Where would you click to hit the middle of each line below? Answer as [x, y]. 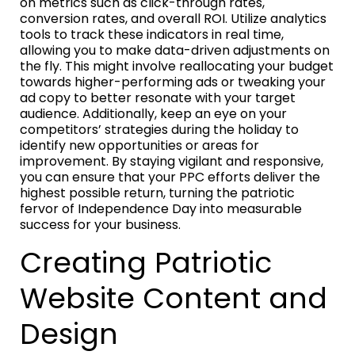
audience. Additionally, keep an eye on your [153, 114]
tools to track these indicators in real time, [152, 35]
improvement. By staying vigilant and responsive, [172, 162]
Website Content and [174, 299]
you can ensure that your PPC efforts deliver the [170, 177]
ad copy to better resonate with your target [158, 98]
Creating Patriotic [146, 263]
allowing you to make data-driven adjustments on [175, 51]
